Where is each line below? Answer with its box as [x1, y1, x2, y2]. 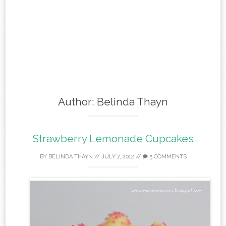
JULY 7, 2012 [101, 153, 134, 160]
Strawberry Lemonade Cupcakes [32, 132, 194, 145]
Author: [58, 95, 97, 108]
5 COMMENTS [147, 153, 187, 160]
